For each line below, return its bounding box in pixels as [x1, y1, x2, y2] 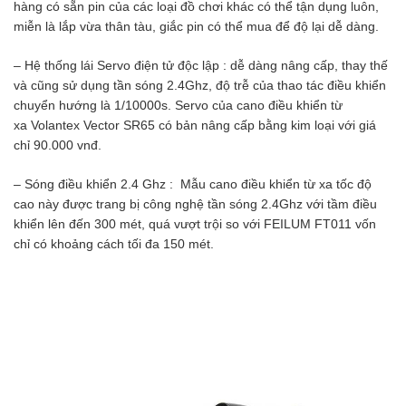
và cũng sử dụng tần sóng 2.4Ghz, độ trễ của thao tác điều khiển [14, 78, 386, 93]
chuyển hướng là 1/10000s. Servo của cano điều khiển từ [14, 98, 343, 113]
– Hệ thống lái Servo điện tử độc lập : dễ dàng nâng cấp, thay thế [14, 58, 388, 73]
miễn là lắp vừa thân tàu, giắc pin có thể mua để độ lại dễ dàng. [14, 19, 379, 34]
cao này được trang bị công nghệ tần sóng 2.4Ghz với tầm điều [14, 197, 377, 212]
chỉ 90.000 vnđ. [14, 138, 101, 153]
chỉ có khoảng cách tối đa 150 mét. [14, 237, 214, 252]
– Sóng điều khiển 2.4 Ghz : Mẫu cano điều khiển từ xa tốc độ [14, 177, 372, 192]
